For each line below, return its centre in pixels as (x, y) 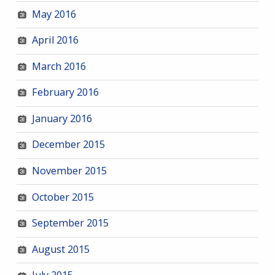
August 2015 (60, 249)
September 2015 (70, 223)
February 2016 (65, 92)
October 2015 (63, 197)
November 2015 (69, 171)
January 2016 (62, 118)
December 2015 (68, 145)
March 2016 (59, 66)
